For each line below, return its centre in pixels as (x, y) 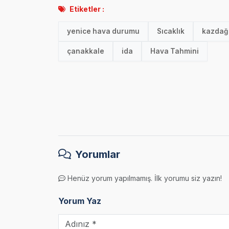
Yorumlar (98, 155)
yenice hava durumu (103, 31)
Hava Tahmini (175, 51)
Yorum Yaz (80, 201)
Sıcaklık (171, 31)
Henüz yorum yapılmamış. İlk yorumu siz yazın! (145, 178)
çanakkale (86, 51)
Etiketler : (87, 9)
